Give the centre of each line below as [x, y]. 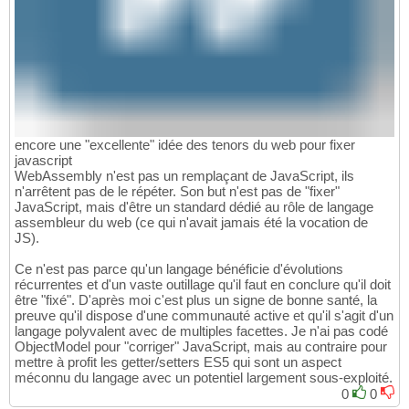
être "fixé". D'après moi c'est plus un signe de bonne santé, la [196, 300]
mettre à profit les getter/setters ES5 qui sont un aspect [178, 362]
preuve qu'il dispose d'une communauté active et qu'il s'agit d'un [204, 316]
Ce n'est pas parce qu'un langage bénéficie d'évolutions [179, 269]
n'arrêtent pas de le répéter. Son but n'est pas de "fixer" [177, 192]
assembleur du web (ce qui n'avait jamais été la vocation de [191, 223]
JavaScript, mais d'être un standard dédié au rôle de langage [194, 207]
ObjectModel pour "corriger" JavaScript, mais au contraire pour [201, 347]
